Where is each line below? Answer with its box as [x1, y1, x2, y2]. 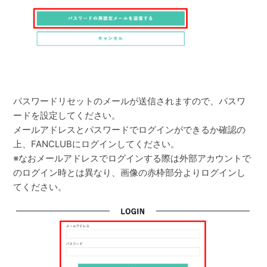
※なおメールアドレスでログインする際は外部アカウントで [13, 153, 252, 164]
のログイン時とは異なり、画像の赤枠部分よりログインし [13, 167, 246, 178]
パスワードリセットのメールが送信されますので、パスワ [13, 95, 246, 107]
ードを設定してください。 [13, 110, 121, 121]
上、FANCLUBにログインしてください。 [13, 138, 180, 150]
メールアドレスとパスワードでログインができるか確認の [13, 124, 246, 135]
